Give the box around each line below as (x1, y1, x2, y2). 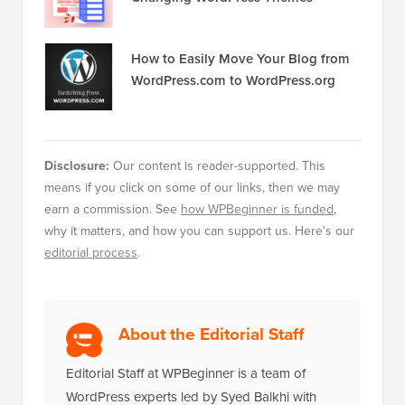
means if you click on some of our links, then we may (44, 177, 340, 197)
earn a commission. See (44, 199, 181, 219)
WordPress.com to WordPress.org (131, 70, 335, 90)
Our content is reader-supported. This (109, 155, 325, 175)
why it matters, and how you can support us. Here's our (44, 221, 354, 240)
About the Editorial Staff (118, 320, 304, 347)
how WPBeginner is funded (181, 199, 334, 219)
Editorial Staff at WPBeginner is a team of (66, 363, 306, 383)
